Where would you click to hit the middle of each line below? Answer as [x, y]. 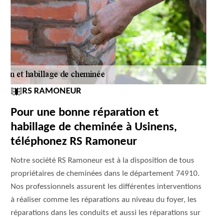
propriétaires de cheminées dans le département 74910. [105, 174]
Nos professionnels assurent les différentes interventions [106, 187]
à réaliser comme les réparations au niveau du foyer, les [104, 200]
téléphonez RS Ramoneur [74, 142]
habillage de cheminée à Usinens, [94, 127]
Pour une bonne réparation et [85, 113]
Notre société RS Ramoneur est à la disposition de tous [103, 161]
